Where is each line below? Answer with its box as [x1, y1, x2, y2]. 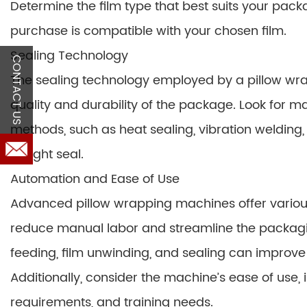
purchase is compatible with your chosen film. [10, 21, 286, 41]
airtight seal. [10, 145, 84, 164]
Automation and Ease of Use [10, 169, 180, 189]
